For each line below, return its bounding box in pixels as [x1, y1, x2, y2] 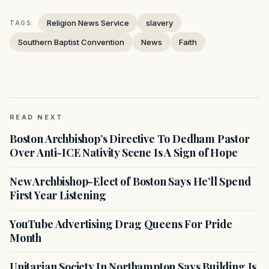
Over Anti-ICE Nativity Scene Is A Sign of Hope [10, 145, 238, 160]
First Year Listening [10, 188, 106, 203]
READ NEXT [10, 113, 64, 122]
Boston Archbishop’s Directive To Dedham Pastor [10, 131, 250, 147]
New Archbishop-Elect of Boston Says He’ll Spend [10, 174, 251, 189]
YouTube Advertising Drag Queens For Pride [10, 217, 232, 232]
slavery [146, 18, 173, 28]
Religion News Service [47, 18, 129, 28]
